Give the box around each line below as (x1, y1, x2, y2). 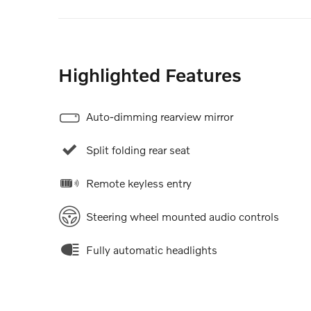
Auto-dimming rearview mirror (86, 109, 233, 123)
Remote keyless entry (86, 176, 192, 190)
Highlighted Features (58, 63, 242, 85)
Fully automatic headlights (86, 242, 217, 256)
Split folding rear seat (86, 142, 190, 156)
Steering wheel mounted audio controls (86, 209, 279, 223)
